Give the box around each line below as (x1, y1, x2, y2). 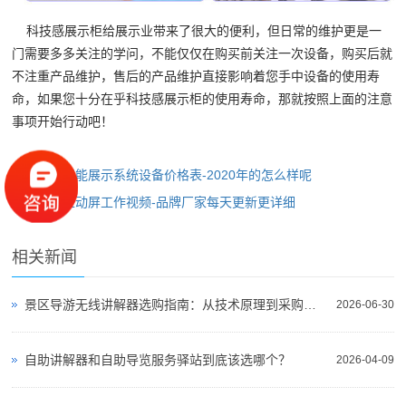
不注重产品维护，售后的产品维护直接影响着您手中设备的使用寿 (12, 70, 381, 84)
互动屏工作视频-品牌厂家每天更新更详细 (63, 195, 296, 210)
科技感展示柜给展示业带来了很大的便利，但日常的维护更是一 (12, 24, 382, 39)
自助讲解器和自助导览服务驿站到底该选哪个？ (24, 353, 292, 368)
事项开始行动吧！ (12, 115, 114, 130)
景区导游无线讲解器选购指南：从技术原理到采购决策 (304, 297, 317, 313)
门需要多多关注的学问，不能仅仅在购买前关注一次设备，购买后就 (12, 47, 393, 62)
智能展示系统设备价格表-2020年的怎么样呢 (63, 168, 313, 183)
